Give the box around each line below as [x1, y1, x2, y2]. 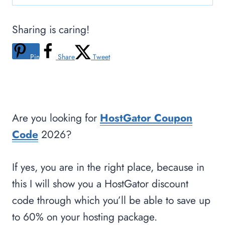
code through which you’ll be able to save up [12, 192, 210, 208]
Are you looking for [12, 110, 100, 126]
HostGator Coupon [100, 110, 192, 126]
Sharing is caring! [12, 22, 89, 37]
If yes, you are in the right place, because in [12, 159, 204, 175]
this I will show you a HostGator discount [12, 176, 188, 191]
